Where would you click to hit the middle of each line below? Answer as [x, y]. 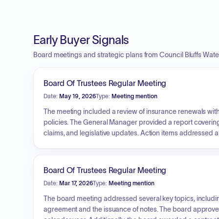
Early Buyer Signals [81, 40]
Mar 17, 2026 [76, 183]
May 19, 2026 [77, 96]
